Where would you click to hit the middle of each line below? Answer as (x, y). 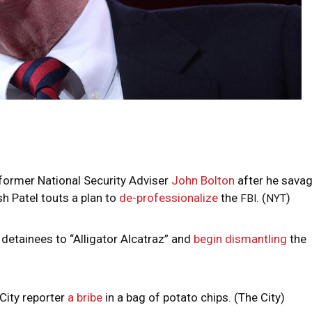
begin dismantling (240, 239)
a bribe (85, 297)
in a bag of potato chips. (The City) (194, 297)
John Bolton (203, 180)
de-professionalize (169, 198)
